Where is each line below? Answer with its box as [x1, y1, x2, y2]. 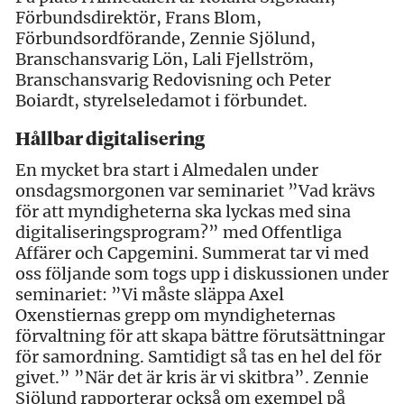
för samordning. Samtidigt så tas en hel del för [15, 345, 381, 367]
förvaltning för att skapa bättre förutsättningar [15, 325, 385, 346]
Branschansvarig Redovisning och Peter [15, 69, 331, 90]
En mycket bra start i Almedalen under [15, 159, 318, 180]
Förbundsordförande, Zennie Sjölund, [15, 27, 316, 49]
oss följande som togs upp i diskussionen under [15, 262, 389, 284]
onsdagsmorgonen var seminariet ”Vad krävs [15, 179, 375, 201]
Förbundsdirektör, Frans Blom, [15, 6, 262, 28]
